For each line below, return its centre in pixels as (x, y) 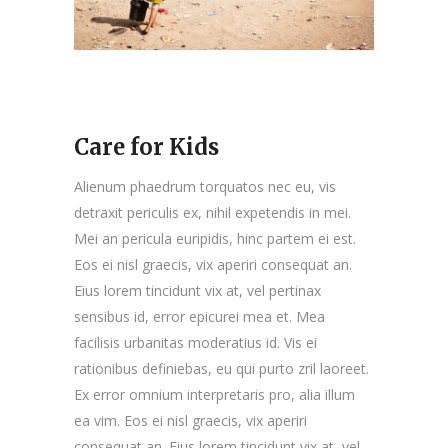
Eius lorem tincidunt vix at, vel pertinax (197, 290)
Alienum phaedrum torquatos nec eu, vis (205, 186)
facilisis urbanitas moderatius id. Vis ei (195, 342)
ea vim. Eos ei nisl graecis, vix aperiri (190, 420)
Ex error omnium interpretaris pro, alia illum (214, 394)
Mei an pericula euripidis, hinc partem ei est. (215, 238)
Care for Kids (146, 146)
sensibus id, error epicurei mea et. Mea (199, 316)
